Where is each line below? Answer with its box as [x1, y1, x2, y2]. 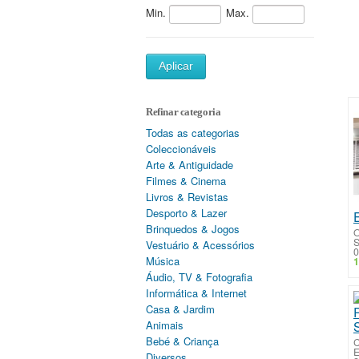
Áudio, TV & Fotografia [146, 269, 252, 284]
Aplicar [159, 60, 193, 72]
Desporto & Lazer [146, 205, 227, 220]
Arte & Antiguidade [146, 157, 233, 172]
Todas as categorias [146, 125, 240, 140]
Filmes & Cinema [146, 173, 226, 188]
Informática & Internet [146, 285, 247, 301]
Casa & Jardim [146, 301, 215, 317]
